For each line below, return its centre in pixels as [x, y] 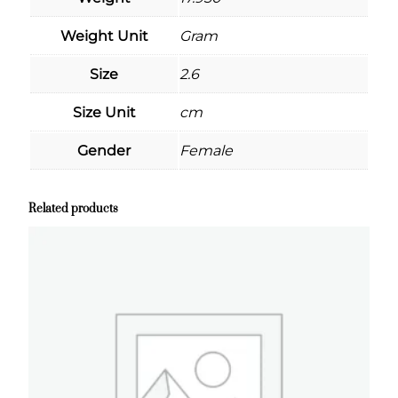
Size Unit [104, 112]
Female [206, 150]
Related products [73, 208]
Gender [104, 150]
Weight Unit [104, 36]
